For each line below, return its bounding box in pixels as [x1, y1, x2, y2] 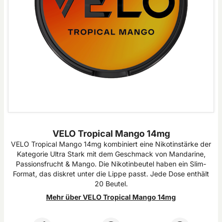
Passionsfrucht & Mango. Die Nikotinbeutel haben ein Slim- [16, 160, 206, 168]
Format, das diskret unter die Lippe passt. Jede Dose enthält [13, 169, 209, 178]
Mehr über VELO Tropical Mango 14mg [46, 193, 176, 201]
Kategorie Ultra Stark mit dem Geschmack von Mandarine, [16, 150, 206, 158]
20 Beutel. [94, 179, 128, 188]
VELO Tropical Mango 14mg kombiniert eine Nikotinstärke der [11, 140, 211, 148]
